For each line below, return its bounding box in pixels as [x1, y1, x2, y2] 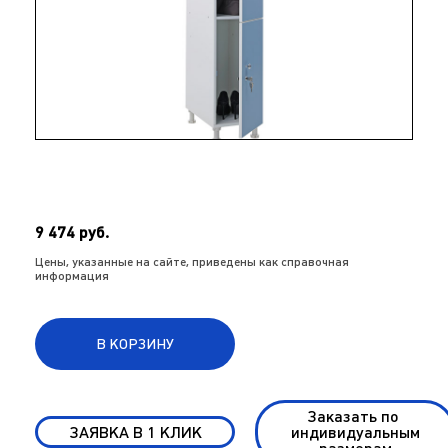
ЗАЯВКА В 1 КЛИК [68, 423, 202, 441]
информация [35, 269, 109, 283]
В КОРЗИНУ [96, 336, 174, 352]
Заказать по [307, 407, 403, 425]
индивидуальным [290, 423, 420, 441]
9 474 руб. [35, 223, 109, 241]
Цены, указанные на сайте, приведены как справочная [35, 255, 349, 269]
